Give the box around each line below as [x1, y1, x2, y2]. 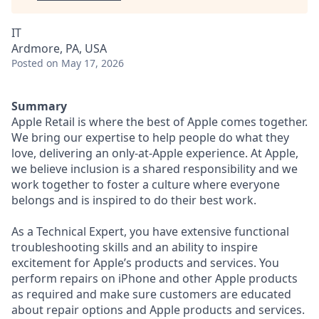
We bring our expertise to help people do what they [11, 130, 289, 145]
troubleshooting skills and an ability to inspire [11, 239, 258, 255]
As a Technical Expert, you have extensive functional [11, 224, 289, 239]
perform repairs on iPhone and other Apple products [11, 271, 298, 286]
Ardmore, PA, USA [11, 41, 107, 56]
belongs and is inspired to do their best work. [11, 192, 256, 208]
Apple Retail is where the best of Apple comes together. [11, 114, 308, 130]
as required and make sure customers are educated [11, 286, 291, 302]
